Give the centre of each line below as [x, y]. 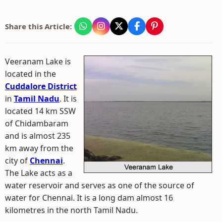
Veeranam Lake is [38, 61]
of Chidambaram [37, 123]
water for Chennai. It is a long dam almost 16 [89, 198]
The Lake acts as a [39, 173]
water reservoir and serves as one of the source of [100, 185]
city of [17, 161]
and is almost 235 [38, 136]
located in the [30, 74]
